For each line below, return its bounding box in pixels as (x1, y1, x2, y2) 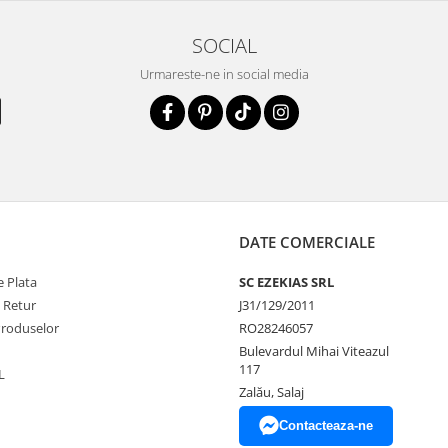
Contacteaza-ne (279, 418, 373, 433)
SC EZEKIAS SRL (239, 273, 334, 291)
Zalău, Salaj (239, 383, 304, 401)
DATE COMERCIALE (239, 232, 375, 252)
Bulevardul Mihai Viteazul (239, 342, 389, 360)
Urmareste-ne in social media (139, 65, 309, 83)
